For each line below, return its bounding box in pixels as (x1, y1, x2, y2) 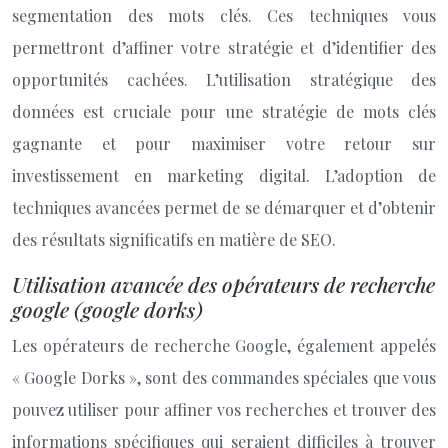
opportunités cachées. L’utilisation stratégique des (12, 69, 436, 90)
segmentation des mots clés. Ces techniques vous (12, 5, 436, 26)
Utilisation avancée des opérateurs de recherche (12, 270, 435, 298)
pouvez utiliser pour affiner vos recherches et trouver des (12, 399, 436, 420)
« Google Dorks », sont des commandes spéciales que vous (12, 367, 436, 388)
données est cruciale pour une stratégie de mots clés (12, 101, 436, 122)
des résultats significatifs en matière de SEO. (12, 229, 336, 250)
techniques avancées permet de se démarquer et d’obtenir (12, 197, 436, 218)
